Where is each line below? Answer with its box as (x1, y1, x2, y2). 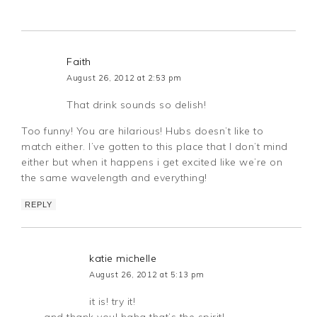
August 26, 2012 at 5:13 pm (89, 269, 204, 279)
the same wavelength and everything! (21, 171, 207, 184)
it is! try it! (89, 294, 136, 308)
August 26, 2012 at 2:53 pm (67, 72, 182, 83)
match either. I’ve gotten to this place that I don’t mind (21, 139, 288, 153)
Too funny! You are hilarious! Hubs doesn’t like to (21, 124, 264, 137)
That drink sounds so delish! (67, 98, 207, 111)
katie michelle (89, 251, 157, 265)
